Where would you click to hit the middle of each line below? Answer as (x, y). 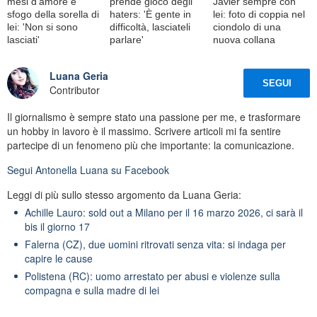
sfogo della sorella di (53, 14)
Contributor (75, 90)
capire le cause (59, 258)
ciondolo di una (247, 27)
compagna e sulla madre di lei (92, 290)
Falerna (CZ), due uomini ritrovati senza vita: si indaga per (155, 244)
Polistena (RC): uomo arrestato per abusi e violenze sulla (152, 276)
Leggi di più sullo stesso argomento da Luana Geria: (124, 194)
